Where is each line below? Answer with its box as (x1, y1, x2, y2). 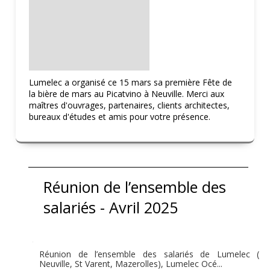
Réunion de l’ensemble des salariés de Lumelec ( (39, 248, 260, 260)
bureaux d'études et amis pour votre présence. (29, 110, 211, 122)
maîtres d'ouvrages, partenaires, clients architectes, (29, 99, 230, 111)
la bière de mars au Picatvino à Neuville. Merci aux (29, 87, 225, 99)
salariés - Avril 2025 (43, 196, 178, 218)
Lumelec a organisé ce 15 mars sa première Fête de (29, 76, 233, 88)
